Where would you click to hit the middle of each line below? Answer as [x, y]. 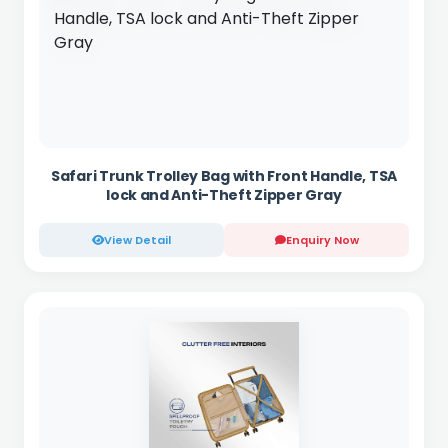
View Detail [137, 240]
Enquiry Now [322, 240]
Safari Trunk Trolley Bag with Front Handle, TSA [224, 175]
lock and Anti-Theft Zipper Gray [224, 194]
